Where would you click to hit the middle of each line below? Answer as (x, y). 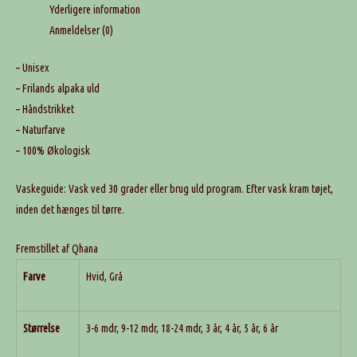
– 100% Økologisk (53, 150)
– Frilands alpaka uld (58, 88)
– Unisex (32, 67)
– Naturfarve (41, 129)
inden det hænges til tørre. (70, 210)
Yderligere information (95, 9)
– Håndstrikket (45, 109)
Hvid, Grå (104, 276)
